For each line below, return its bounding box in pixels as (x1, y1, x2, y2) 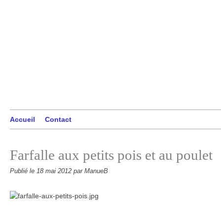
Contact (45, 115, 72, 123)
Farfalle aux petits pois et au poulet (10, 147, 213, 163)
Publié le (10, 168, 37, 175)
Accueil (10, 115, 35, 123)
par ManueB (74, 168, 108, 175)
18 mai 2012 (37, 168, 74, 175)
